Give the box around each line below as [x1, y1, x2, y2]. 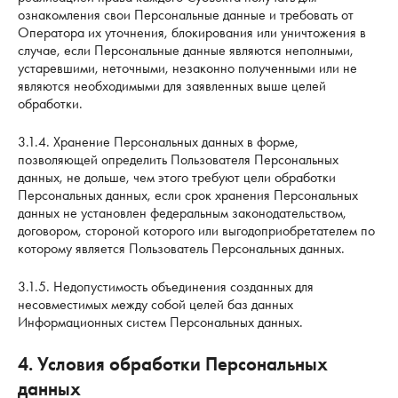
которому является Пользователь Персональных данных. [18, 239, 345, 259]
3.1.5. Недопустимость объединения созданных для [18, 277, 314, 297]
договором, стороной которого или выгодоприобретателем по [18, 221, 375, 241]
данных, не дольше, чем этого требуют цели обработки [18, 168, 336, 187]
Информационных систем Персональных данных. [18, 313, 303, 332]
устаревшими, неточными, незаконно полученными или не [18, 59, 357, 78]
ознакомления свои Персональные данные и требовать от [18, 5, 354, 25]
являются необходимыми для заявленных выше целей [18, 76, 326, 96]
